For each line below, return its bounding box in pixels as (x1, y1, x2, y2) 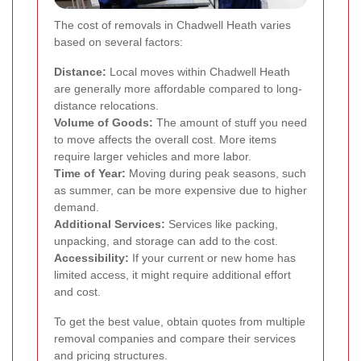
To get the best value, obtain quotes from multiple (54, 315, 305, 329)
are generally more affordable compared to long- (54, 82, 302, 96)
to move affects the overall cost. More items (54, 133, 276, 147)
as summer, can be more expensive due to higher (54, 184, 307, 197)
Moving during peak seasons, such (126, 167, 306, 180)
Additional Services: (54, 218, 165, 231)
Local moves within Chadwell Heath (106, 65, 290, 79)
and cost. (54, 285, 101, 299)
